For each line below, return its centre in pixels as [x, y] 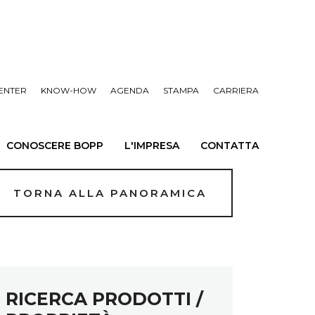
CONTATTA [230, 146]
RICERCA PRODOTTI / [104, 299]
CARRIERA [236, 90]
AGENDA [130, 90]
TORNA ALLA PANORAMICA [110, 193]
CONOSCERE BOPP [55, 146]
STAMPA [181, 90]
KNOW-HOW [69, 90]
